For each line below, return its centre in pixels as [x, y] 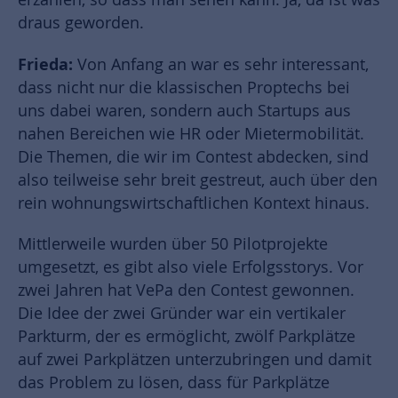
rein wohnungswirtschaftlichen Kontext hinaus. [194, 203]
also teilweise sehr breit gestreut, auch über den [198, 180]
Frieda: [48, 64]
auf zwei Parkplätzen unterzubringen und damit [195, 360]
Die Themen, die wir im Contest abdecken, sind [193, 157]
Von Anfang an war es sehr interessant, [223, 65]
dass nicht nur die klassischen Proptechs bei [184, 88]
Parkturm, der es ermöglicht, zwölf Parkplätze [187, 337]
